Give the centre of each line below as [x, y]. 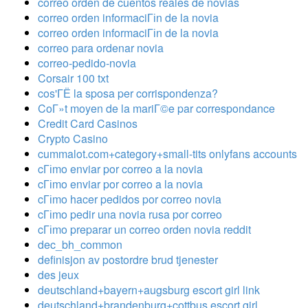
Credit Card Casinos [88, 123]
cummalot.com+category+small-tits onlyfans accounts [167, 153]
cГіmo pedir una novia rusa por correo [130, 214]
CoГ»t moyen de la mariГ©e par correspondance [156, 108]
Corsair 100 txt [73, 78]
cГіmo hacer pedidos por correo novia [130, 199]
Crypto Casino [73, 138]
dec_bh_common [80, 244]
